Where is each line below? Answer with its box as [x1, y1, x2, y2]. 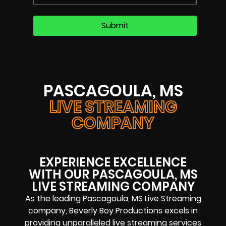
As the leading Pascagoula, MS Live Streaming [25, 192, 201, 204]
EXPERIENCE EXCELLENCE [39, 153, 187, 171]
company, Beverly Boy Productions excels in [28, 204, 198, 216]
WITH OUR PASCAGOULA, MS [28, 165, 198, 183]
